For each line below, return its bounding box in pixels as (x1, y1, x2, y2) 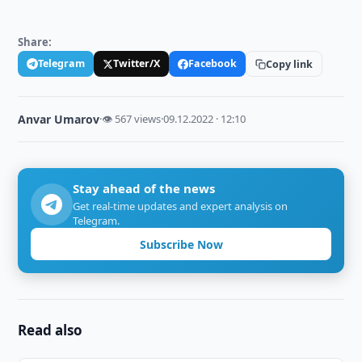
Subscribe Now (139, 236, 223, 252)
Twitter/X (113, 57, 161, 70)
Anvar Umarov (18, 112, 100, 127)
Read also (18, 321, 83, 339)
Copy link (266, 57, 314, 71)
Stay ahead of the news (73, 180, 216, 196)
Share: (18, 35, 53, 49)
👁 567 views (102, 112, 162, 126)
